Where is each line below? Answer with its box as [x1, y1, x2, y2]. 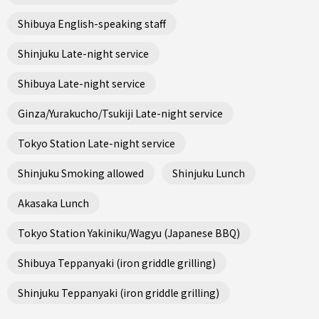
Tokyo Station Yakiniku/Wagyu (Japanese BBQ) [18, 225, 240, 240]
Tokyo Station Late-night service [18, 135, 175, 150]
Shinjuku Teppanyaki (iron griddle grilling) [18, 285, 219, 300]
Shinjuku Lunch [172, 165, 245, 180]
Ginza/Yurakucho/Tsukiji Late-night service [18, 105, 223, 120]
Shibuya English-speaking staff [18, 16, 166, 31]
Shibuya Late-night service [18, 75, 145, 90]
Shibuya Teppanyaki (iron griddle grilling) [18, 255, 216, 270]
